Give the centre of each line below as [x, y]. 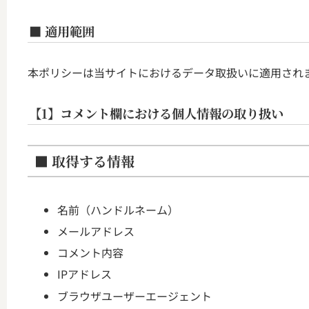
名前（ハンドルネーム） [118, 209]
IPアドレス [85, 274]
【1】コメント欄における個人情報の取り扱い [156, 113]
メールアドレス [96, 231]
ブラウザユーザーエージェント [135, 296]
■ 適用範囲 [61, 31]
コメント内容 [91, 253]
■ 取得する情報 [84, 161]
